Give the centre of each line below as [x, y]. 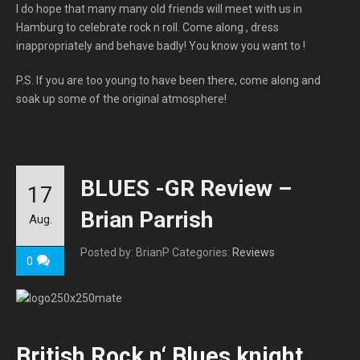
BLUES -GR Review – [186, 188]
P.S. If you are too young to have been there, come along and [168, 80]
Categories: [202, 252]
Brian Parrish [147, 220]
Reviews [254, 252]
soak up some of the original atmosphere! [121, 99]
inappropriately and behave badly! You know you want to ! [161, 46]
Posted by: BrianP [125, 252]
